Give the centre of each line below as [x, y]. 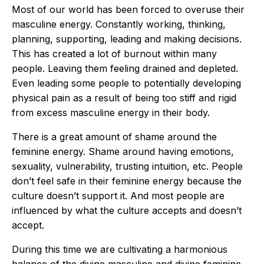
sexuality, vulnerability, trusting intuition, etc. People [127, 166]
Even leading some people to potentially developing [126, 83]
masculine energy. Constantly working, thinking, [119, 24]
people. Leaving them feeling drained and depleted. [125, 68]
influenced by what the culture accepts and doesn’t [127, 210]
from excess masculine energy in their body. [111, 113]
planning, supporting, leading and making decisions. [127, 39]
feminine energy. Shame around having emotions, [123, 151]
